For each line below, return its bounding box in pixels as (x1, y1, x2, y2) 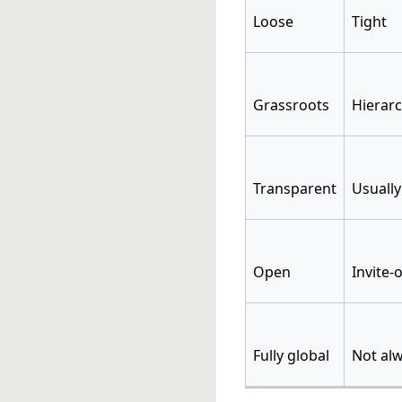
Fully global (253, 345, 329, 365)
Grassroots (253, 94, 329, 115)
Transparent (253, 178, 336, 198)
